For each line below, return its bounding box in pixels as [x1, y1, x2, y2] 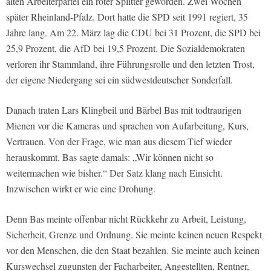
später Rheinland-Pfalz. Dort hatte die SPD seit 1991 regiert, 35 [6, 10, 248, 24]
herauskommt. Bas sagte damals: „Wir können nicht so [6, 151, 214, 164]
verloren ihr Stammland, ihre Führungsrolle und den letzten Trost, [6, 57, 255, 71]
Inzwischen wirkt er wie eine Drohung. [6, 182, 155, 195]
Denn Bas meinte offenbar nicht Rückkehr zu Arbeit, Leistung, [6, 212, 246, 226]
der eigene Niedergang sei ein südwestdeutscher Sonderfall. [6, 73, 233, 87]
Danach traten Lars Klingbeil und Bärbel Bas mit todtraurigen [6, 103, 241, 117]
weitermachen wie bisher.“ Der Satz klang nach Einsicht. [6, 166, 223, 180]
